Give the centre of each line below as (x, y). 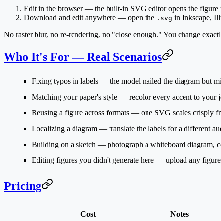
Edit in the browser (53, 9)
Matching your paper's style (74, 97)
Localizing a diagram (64, 128)
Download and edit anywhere (70, 18)
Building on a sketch (64, 144)
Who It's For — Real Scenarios (83, 57)
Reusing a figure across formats (80, 112)
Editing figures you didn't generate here (93, 160)
